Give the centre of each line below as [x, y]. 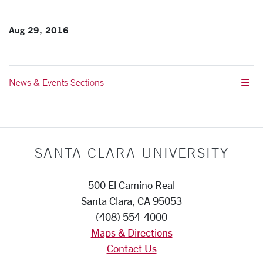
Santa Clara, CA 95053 [131, 201]
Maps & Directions [131, 233]
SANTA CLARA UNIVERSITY [131, 153]
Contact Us [131, 249]
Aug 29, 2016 [39, 30]
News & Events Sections [56, 82]
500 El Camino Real [131, 185]
